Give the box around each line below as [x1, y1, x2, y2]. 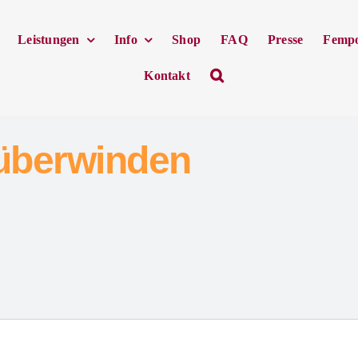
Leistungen [18, 33, 80, 46]
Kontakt [144, 68, 190, 82]
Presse [267, 33, 304, 46]
